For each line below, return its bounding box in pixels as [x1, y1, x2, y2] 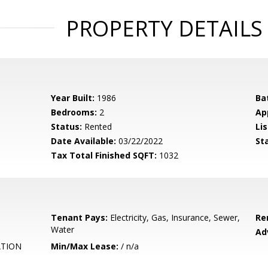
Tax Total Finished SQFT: [51, 150, 157, 161]
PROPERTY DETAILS [65, 14, 263, 43]
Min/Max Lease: [51, 240, 119, 252]
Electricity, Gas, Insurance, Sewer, [108, 212, 240, 223]
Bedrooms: [51, 106, 98, 118]
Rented [82, 121, 112, 132]
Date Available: [51, 135, 117, 147]
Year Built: [51, 92, 95, 103]
